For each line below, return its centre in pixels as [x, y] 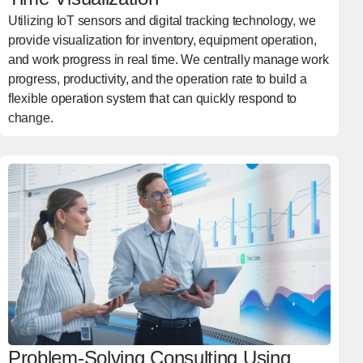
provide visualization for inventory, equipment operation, [162, 40]
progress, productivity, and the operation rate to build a [157, 79]
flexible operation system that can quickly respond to [152, 98]
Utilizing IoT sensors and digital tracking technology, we [162, 20]
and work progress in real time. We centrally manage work [168, 59]
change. [30, 117]
